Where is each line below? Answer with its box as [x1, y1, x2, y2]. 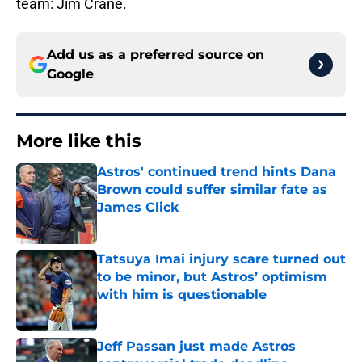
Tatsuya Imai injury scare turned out [97, 251, 346, 267]
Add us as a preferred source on [47, 47, 264, 63]
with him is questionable [97, 287, 267, 303]
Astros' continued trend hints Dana [97, 164, 336, 180]
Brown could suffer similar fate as [97, 182, 327, 198]
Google [47, 66, 94, 82]
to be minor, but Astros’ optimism [97, 269, 327, 285]
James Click [97, 200, 179, 216]
